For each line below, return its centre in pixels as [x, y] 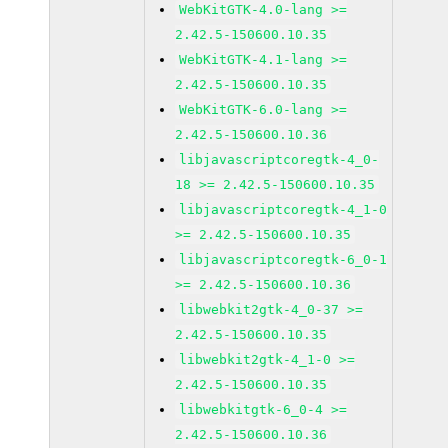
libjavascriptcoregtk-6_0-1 [283, 259]
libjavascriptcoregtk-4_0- [279, 159]
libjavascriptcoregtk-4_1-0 [283, 209]
